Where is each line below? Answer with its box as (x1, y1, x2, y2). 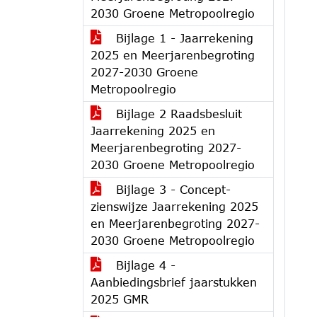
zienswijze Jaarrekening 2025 (91, 200, 258, 213)
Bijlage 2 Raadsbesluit (112, 107, 242, 120)
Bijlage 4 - (112, 258, 175, 272)
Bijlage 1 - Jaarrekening (112, 31, 253, 45)
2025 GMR (91, 292, 149, 306)
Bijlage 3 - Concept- (112, 183, 231, 196)
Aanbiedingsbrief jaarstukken (91, 275, 257, 289)
